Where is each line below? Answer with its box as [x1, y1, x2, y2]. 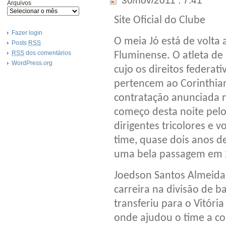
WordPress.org [12, 60, 52, 67]
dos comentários [24, 49, 71, 56]
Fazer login [12, 29, 42, 36]
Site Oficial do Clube [114, 14, 205, 26]
